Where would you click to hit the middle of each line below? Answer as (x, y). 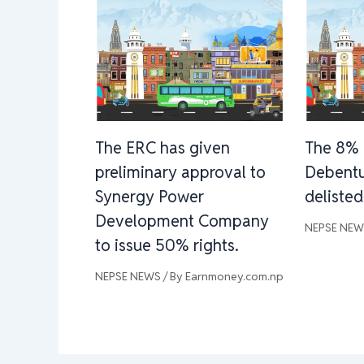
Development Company (182, 221)
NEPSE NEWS (128, 276)
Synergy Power (149, 196)
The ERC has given (162, 147)
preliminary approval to (180, 172)
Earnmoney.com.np (234, 276)
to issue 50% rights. (167, 245)
